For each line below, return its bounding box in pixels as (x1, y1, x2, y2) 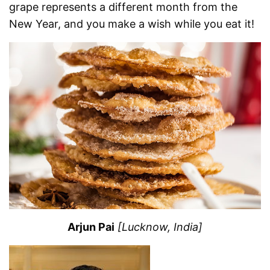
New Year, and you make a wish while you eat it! (9, 17, 255, 30)
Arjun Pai (67, 220, 118, 233)
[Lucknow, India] (117, 220, 202, 233)
